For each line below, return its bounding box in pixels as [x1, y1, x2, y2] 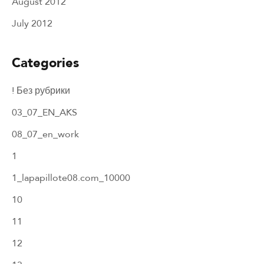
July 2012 [12, 16, 52, 30]
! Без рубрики [12, 83, 70, 97]
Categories [12, 51, 79, 73]
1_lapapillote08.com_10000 [12, 170, 130, 184]
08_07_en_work [12, 127, 79, 141]
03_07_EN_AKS [12, 105, 77, 119]
